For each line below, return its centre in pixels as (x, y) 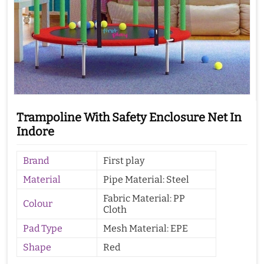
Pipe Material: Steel (146, 180)
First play (124, 161)
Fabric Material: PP (144, 199)
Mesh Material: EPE (146, 229)
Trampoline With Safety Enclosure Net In (129, 117)
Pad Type (43, 229)
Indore (35, 131)
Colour (38, 204)
